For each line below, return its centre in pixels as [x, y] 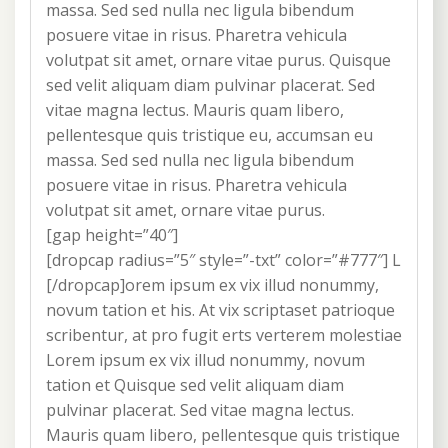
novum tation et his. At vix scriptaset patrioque [220, 310]
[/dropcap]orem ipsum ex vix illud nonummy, [212, 285]
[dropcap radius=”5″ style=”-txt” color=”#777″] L [223, 260]
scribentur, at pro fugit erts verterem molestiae [224, 335]
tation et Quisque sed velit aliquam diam [195, 385]
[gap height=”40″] [112, 235]
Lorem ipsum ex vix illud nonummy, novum [205, 360]
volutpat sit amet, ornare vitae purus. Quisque [218, 60]
